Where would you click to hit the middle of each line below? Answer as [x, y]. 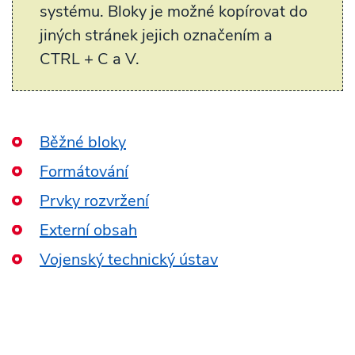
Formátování [84, 172]
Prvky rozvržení [94, 201]
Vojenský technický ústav [129, 260]
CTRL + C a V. [90, 59]
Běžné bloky [83, 142]
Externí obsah [88, 230]
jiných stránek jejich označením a [156, 35]
